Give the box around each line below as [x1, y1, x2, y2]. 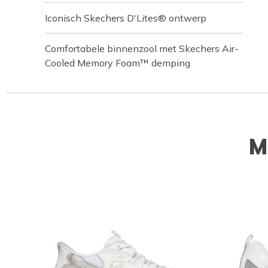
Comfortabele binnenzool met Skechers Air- [45, 42, 239, 55]
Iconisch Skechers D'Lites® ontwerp [45, 12, 206, 25]
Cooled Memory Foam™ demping [45, 57, 190, 69]
